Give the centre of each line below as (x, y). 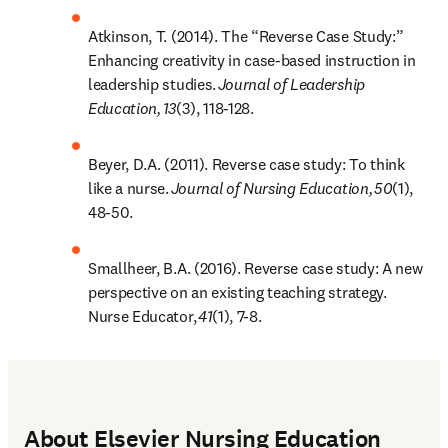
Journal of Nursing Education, (271, 188)
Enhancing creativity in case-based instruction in (252, 60)
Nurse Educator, (143, 316)
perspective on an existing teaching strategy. (237, 292)
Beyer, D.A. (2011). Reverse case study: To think (246, 164)
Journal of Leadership (291, 84)
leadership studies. (153, 84)
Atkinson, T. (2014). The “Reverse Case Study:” (246, 36)
